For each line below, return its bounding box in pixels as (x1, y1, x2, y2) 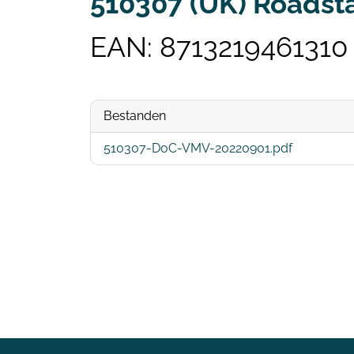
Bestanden (104, 108, 166, 124)
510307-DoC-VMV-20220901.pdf (104, 141, 292, 156)
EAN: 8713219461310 (90, 31, 348, 64)
